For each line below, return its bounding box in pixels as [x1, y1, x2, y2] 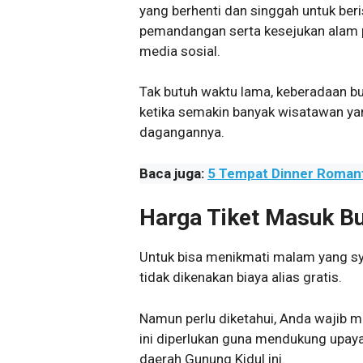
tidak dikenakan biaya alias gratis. [139, 269, 342, 286]
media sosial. [139, 42, 220, 59]
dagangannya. [139, 124, 224, 141]
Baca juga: [139, 164, 207, 181]
